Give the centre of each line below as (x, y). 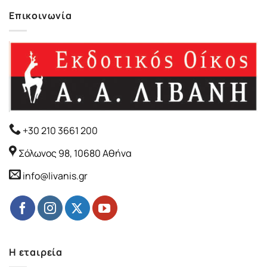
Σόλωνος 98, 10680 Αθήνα (75, 153)
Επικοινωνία (41, 15)
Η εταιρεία (36, 252)
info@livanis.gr (55, 176)
